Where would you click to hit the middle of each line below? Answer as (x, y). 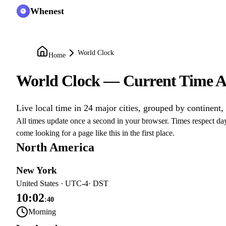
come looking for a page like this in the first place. (95, 133)
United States (37, 183)
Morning (42, 212)
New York (37, 170)
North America (55, 147)
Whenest (47, 11)
